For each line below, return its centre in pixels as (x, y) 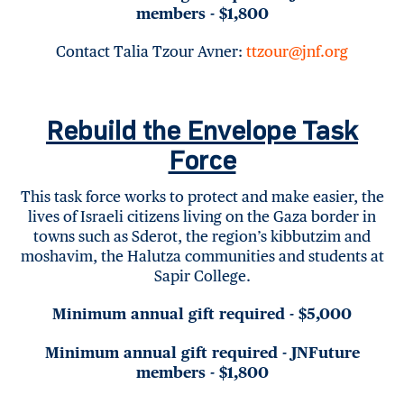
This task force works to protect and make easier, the (202, 197)
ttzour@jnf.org (297, 52)
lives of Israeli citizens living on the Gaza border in (202, 217)
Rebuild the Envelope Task (202, 133)
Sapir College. (202, 276)
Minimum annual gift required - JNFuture (202, 352)
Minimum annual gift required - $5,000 (202, 314)
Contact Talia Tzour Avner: (151, 52)
